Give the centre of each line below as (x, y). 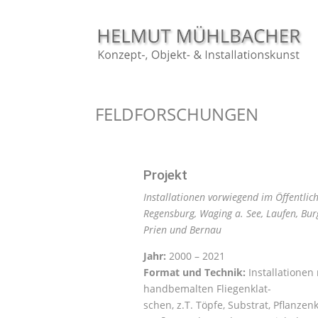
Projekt (165, 175)
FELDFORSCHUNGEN (177, 114)
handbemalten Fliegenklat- (207, 288)
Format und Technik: (194, 272)
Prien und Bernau (182, 229)
